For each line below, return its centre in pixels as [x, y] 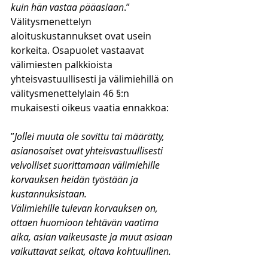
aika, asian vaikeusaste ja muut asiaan [93, 237]
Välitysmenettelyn [52, 22]
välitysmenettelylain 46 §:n [71, 93]
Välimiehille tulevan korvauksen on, [86, 208]
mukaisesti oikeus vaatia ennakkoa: [90, 108]
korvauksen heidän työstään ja [76, 179]
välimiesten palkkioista [63, 65]
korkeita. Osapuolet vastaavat [79, 50]
